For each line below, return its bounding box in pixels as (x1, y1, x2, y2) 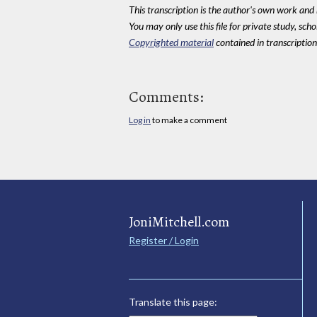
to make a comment (151, 115, 227, 126)
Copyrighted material (129, 35, 214, 48)
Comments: (129, 86, 204, 108)
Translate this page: (129, 296, 217, 309)
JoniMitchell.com (129, 212, 229, 232)
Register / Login (129, 234, 199, 247)
